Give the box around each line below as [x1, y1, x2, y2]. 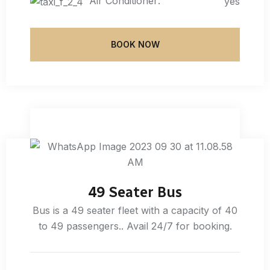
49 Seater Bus [88, 183, 182, 201]
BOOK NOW [110, 39, 160, 49]
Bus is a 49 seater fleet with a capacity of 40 [33, 204, 237, 216]
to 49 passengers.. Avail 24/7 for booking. [38, 219, 232, 232]
